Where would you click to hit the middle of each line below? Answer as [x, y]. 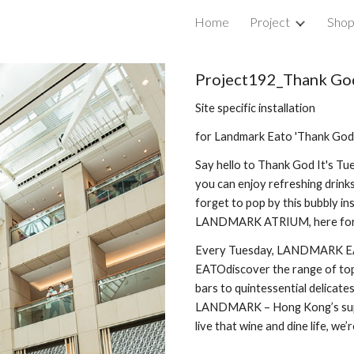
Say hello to [225, 165]
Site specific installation [255, 108]
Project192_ [239, 79]
